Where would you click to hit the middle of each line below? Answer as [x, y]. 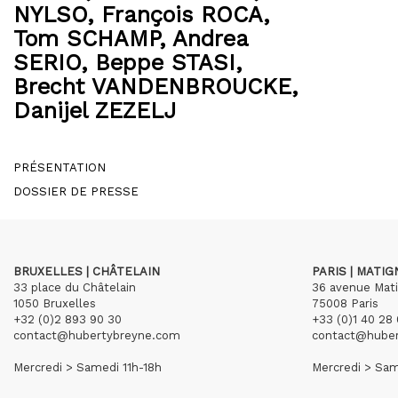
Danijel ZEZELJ [95, 111]
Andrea [210, 39]
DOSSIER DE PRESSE [76, 191]
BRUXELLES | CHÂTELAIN [87, 271]
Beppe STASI [165, 63]
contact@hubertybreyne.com [97, 335]
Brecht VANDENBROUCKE [152, 87]
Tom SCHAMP [86, 39]
